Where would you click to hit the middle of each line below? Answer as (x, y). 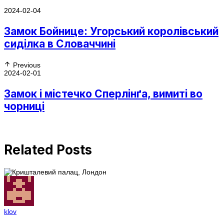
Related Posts (48, 149)
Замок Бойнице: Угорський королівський (111, 31)
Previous (27, 65)
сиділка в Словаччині (60, 44)
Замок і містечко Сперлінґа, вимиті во (103, 94)
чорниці (24, 106)
